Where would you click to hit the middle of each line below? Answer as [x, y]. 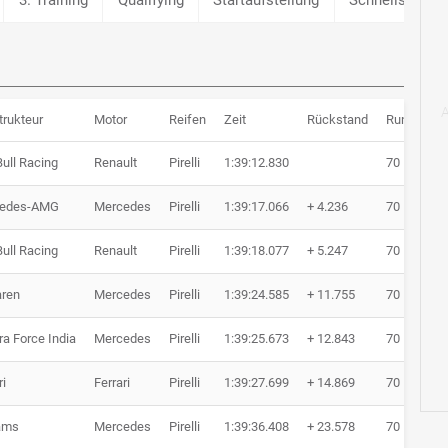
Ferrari [112, 383]
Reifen [187, 120]
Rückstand [337, 120]
